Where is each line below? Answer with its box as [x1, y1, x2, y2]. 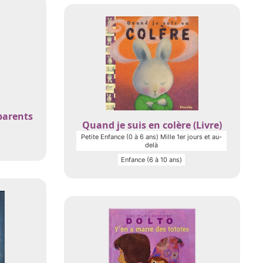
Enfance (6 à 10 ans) [121, 156, 182, 164]
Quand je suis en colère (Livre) [82, 119, 222, 131]
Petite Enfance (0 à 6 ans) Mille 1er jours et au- [81, 133, 222, 141]
